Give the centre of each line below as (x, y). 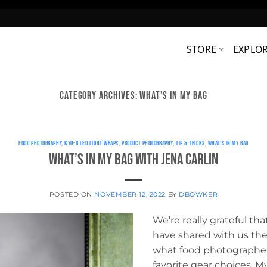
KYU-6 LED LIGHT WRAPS (92, 144)
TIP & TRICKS (190, 144)
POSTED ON (72, 194)
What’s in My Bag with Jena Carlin (133, 160)
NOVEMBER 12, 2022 (130, 194)
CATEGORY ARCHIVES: (100, 96)
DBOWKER (198, 194)
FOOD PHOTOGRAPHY (40, 144)
